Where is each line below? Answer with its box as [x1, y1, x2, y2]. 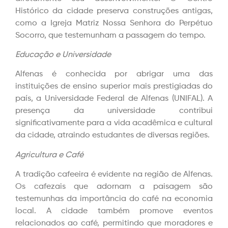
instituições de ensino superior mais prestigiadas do [15, 82, 213, 91]
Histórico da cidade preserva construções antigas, [15, 7, 213, 15]
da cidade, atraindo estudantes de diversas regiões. [15, 131, 210, 140]
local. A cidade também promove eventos [15, 207, 213, 216]
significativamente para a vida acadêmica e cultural [15, 119, 213, 128]
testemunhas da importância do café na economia [15, 195, 213, 204]
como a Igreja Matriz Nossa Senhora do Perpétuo [15, 19, 213, 27]
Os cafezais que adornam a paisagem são [15, 183, 213, 191]
